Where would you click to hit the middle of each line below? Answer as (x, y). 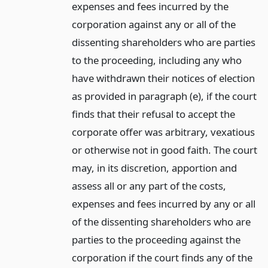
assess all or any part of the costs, (149, 185)
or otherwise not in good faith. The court (164, 150)
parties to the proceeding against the (156, 239)
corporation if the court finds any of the (162, 257)
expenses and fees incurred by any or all (163, 203)
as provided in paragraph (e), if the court (164, 96)
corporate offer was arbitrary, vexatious (163, 132)
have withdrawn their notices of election (163, 78)
